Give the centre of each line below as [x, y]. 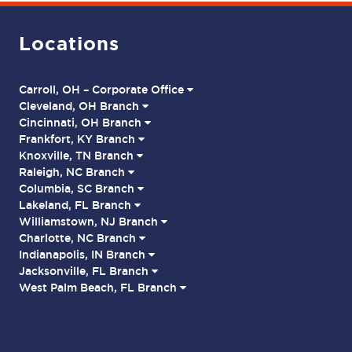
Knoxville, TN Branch [78, 156]
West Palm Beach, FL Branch [99, 288]
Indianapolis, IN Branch [84, 255]
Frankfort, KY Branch [79, 139]
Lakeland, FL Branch [77, 205]
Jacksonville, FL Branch [85, 271]
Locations [69, 44]
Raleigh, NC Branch [73, 172]
